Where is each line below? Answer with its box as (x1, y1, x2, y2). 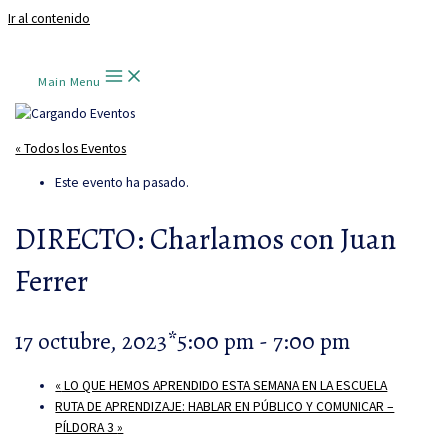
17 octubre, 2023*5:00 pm (15, 326, 255, 358)
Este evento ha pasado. (55, 174, 190, 192)
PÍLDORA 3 (55, 419, 118, 437)
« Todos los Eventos (15, 139, 127, 157)
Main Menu (38, 73, 101, 89)
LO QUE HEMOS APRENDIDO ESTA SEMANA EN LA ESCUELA (61, 377, 388, 395)
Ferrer (15, 261, 89, 302)
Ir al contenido (8, 10, 90, 27)
